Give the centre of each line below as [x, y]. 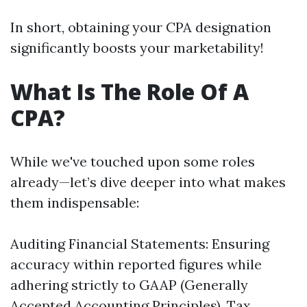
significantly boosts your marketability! [137, 48]
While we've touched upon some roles [133, 161]
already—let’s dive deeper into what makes [148, 182]
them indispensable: [75, 202]
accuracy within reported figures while [136, 264]
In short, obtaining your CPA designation [141, 27]
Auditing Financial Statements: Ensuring [140, 244]
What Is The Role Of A [130, 91]
